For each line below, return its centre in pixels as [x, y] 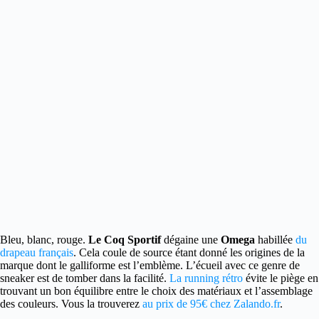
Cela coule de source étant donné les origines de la [190, 253]
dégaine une [191, 240]
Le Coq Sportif [125, 240]
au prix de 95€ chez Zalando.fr [211, 304]
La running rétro [206, 278]
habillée [275, 240]
